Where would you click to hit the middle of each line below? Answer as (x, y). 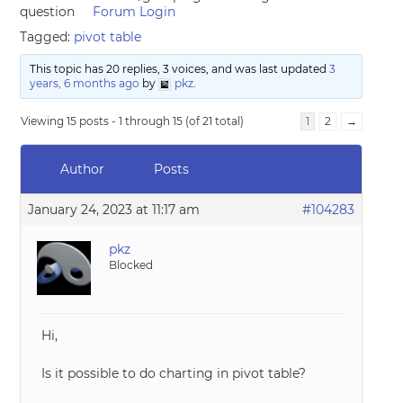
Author (82, 169)
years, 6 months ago (84, 83)
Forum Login (134, 12)
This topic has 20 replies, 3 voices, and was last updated (179, 69)
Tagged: (47, 37)
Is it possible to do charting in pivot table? (174, 373)
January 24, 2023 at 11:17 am (114, 210)
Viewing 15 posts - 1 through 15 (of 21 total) (133, 121)
